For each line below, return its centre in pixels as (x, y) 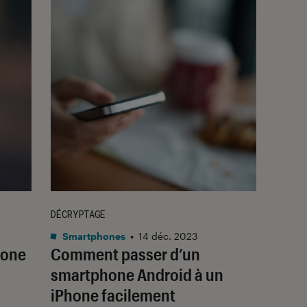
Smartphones (93, 236)
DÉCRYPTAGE (78, 214)
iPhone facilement (113, 295)
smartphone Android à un (137, 274)
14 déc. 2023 (168, 236)
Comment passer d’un (125, 254)
